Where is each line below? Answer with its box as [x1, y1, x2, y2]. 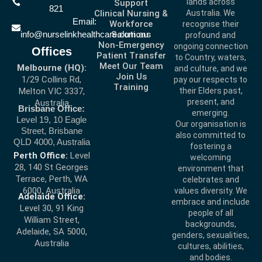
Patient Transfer [96, 50, 166, 61]
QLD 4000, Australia [13, 136, 90, 147]
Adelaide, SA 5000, [16, 226, 87, 237]
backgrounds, [185, 219, 236, 229]
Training [113, 82, 149, 93]
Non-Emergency [98, 40, 164, 51]
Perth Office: [13, 150, 68, 161]
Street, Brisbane [20, 125, 82, 136]
